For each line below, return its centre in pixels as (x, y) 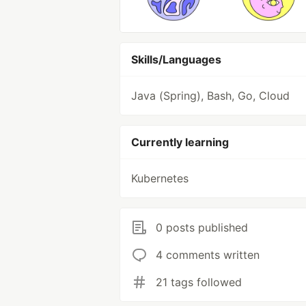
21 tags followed (199, 282)
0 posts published (202, 227)
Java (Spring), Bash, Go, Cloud (210, 96)
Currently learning (180, 142)
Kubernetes (160, 178)
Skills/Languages (176, 59)
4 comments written (208, 255)
